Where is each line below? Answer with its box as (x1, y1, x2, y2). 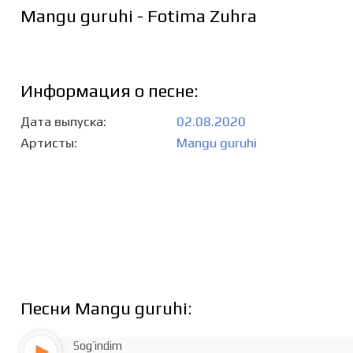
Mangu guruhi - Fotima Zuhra (20, 6, 257, 27)
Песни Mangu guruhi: (20, 298, 192, 319)
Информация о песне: (20, 80, 199, 101)
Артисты (20, 134, 74, 150)
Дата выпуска (20, 113, 103, 129)
